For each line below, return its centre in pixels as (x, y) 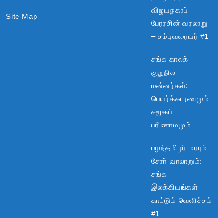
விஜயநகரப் (170, 10)
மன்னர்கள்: (170, 85)
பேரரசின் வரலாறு (179, 23)
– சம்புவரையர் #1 (180, 36)
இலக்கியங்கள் (175, 187)
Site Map (22, 16)
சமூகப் (162, 111)
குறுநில (163, 72)
